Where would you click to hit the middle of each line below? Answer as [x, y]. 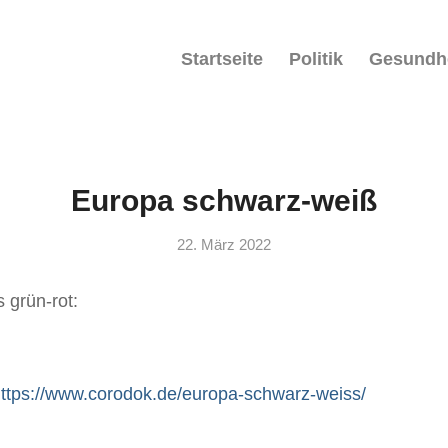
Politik [316, 59]
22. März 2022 [224, 245]
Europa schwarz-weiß [224, 200]
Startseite [222, 59]
